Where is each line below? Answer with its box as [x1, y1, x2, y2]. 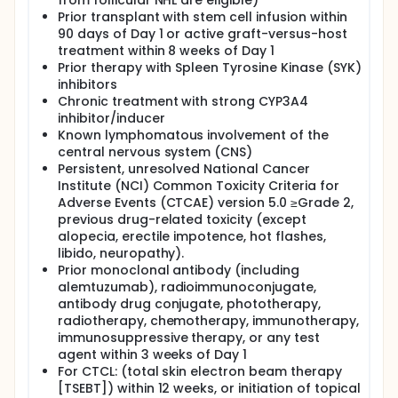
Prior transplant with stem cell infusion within [58, 8, 347, 26]
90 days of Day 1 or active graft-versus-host [58, 25, 347, 43]
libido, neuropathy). [58, 244, 185, 262]
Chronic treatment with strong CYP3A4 [58, 92, 308, 110]
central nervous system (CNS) [58, 143, 253, 161]
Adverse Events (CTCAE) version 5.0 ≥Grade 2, [58, 194, 354, 211]
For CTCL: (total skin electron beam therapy [58, 362, 342, 380]
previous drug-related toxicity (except [58, 211, 306, 228]
